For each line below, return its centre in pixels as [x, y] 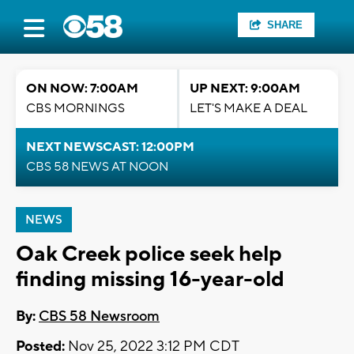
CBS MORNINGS [75, 108]
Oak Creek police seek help [149, 254]
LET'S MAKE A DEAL [249, 108]
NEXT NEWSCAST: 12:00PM [110, 147]
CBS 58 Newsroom [99, 317]
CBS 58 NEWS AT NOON [97, 167]
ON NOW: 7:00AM [82, 88]
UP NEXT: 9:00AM [245, 88]
